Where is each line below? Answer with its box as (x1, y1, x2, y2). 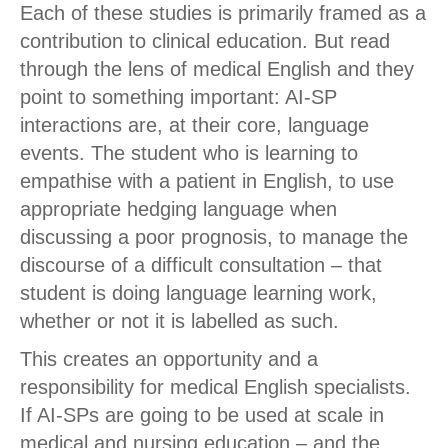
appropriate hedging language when (20, 198, 337, 221)
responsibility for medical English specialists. (20, 376, 411, 399)
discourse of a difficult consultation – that (20, 254, 382, 277)
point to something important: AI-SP (20, 86, 337, 109)
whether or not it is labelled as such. (20, 310, 339, 333)
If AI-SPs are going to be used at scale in (20, 404, 384, 427)
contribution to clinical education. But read (20, 30, 390, 53)
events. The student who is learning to (20, 142, 358, 165)
